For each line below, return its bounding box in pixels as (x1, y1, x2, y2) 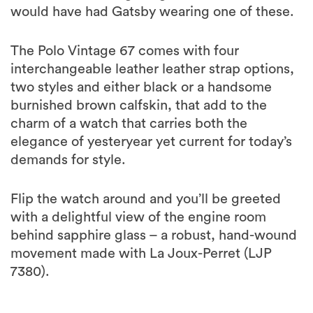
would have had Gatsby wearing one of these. (10, 5, 294, 19)
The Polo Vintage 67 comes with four (10, 44, 239, 58)
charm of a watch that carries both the (10, 117, 247, 131)
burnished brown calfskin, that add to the (10, 99, 267, 112)
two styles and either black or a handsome (10, 80, 272, 94)
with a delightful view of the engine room (10, 210, 266, 224)
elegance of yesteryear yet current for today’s (10, 135, 292, 149)
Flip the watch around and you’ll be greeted (10, 192, 281, 206)
